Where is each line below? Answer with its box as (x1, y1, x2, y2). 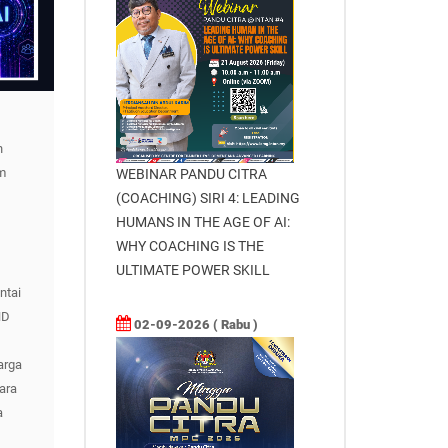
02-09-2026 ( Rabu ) (130, 316, 258, 332)
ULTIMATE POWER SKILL (115, 261, 270, 278)
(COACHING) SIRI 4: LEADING (115, 189, 300, 206)
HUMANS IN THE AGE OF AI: (115, 213, 290, 230)
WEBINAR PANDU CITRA (115, 165, 267, 182)
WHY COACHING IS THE (115, 237, 264, 254)
